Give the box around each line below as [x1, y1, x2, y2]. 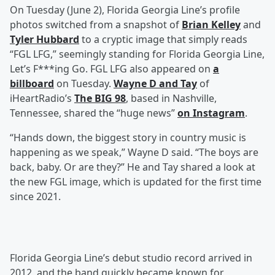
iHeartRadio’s [10, 91, 74, 106]
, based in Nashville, [126, 91, 217, 106]
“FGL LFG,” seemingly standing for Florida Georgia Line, [10, 47, 265, 61]
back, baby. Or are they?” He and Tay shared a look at [10, 160, 255, 174]
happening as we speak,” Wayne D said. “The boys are [10, 145, 258, 160]
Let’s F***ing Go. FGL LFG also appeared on [10, 62, 213, 76]
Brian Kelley [182, 18, 241, 32]
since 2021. [10, 190, 61, 204]
